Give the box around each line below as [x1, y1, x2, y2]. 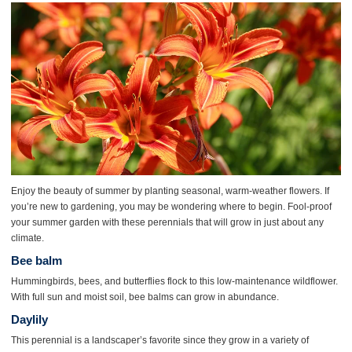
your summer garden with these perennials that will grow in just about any [10, 217, 324, 228]
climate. [10, 233, 44, 244]
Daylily [10, 313, 48, 327]
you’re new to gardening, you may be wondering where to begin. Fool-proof [10, 201, 332, 212]
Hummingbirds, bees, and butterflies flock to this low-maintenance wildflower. [10, 276, 338, 287]
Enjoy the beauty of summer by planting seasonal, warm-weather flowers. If [10, 185, 329, 196]
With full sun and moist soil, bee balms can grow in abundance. [10, 291, 279, 302]
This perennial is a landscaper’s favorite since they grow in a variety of [10, 335, 309, 346]
